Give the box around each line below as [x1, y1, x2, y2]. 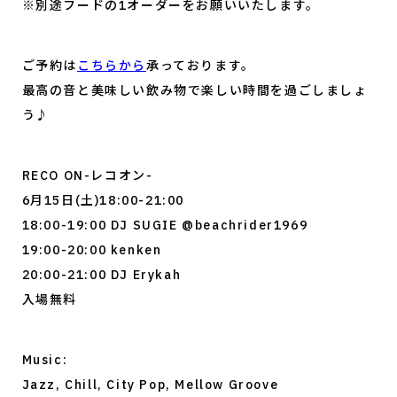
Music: [21, 352, 68, 369]
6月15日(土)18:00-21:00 [21, 192, 185, 209]
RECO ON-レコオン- [21, 167, 153, 184]
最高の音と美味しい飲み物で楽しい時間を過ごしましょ [21, 82, 368, 99]
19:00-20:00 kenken [21, 242, 162, 259]
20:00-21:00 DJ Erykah [21, 267, 182, 284]
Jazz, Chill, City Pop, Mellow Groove [21, 377, 279, 393]
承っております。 [146, 58, 255, 74]
